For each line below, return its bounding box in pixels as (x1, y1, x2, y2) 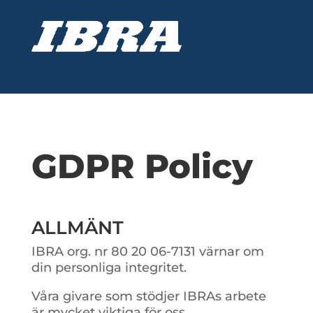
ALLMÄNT (31, 216, 124, 239)
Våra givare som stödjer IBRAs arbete (31, 288, 266, 304)
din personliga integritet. (31, 259, 187, 275)
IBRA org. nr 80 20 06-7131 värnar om (31, 243, 264, 259)
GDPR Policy (31, 145, 253, 187)
